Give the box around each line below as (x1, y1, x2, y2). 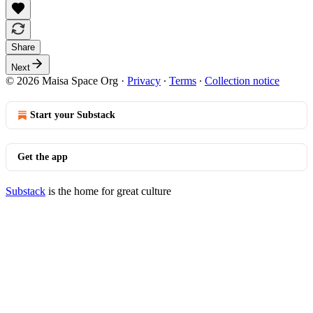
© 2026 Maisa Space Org (6, 74, 118, 87)
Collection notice (205, 74, 279, 87)
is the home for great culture (45, 184, 171, 197)
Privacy (127, 74, 161, 87)
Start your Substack (30, 109, 115, 120)
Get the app (17, 151, 68, 162)
